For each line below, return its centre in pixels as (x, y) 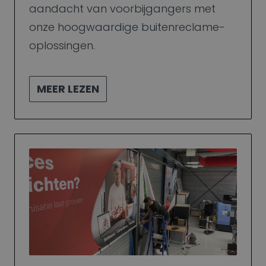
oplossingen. (62, 45)
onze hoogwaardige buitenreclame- (127, 27)
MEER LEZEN (68, 88)
